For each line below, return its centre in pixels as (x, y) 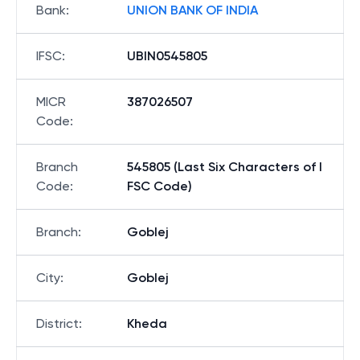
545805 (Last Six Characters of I (225, 167)
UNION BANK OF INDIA (192, 10)
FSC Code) (160, 186)
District (57, 323)
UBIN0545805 (167, 56)
